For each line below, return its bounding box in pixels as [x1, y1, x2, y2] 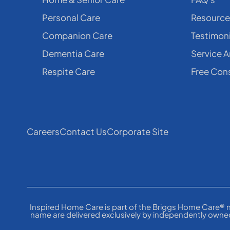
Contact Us [60, 125, 107, 137]
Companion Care [42, 29, 112, 41]
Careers [27, 125, 60, 137]
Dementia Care [42, 47, 104, 59]
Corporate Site [107, 125, 168, 137]
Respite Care [42, 65, 95, 77]
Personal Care [42, 11, 100, 23]
